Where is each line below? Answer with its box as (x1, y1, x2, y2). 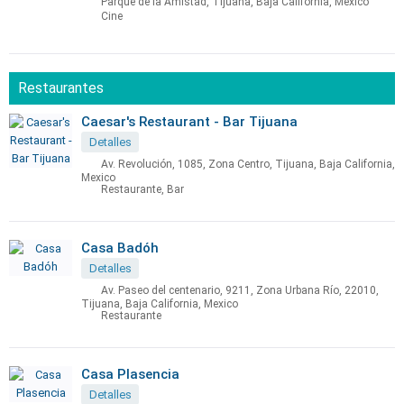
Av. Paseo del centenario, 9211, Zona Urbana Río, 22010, (101, 284, 379, 298)
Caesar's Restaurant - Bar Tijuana (81, 114, 298, 130)
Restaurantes (18, 79, 104, 96)
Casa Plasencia (81, 366, 179, 382)
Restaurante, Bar (101, 183, 184, 197)
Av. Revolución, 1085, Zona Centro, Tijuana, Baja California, (101, 158, 395, 171)
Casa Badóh (81, 240, 159, 256)
